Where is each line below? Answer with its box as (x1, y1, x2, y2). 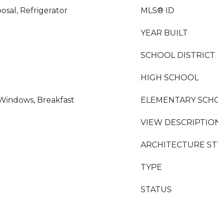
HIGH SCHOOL (141, 73, 199, 82)
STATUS (141, 185, 172, 194)
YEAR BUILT (141, 28, 188, 37)
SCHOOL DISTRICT (141, 51, 215, 60)
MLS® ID (141, 6, 174, 15)
